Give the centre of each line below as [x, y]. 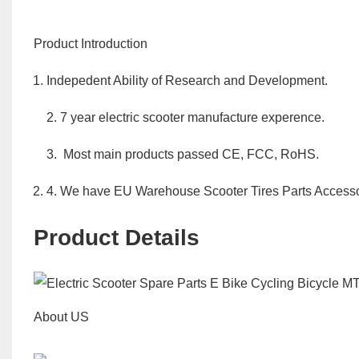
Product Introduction [90, 44]
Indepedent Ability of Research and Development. [187, 81]
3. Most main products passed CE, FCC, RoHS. [182, 155]
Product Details [116, 238]
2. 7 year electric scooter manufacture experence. [185, 118]
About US [63, 317]
